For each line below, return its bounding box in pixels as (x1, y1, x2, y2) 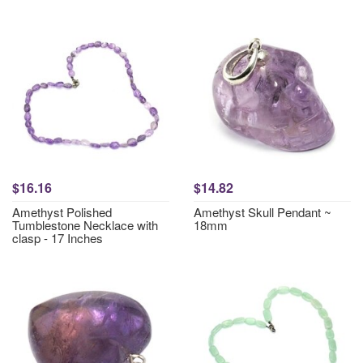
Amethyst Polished (12, 203, 112, 220)
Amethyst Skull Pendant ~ (194, 203, 331, 220)
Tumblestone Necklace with (12, 216, 158, 233)
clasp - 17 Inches (12, 229, 103, 246)
